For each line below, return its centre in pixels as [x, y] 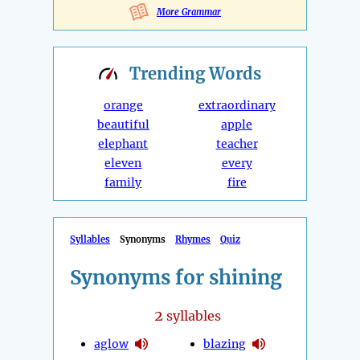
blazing [225, 344]
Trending [169, 74]
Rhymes [193, 240]
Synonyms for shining [176, 278]
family [123, 183]
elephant [123, 144]
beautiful [123, 125]
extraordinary [237, 106]
